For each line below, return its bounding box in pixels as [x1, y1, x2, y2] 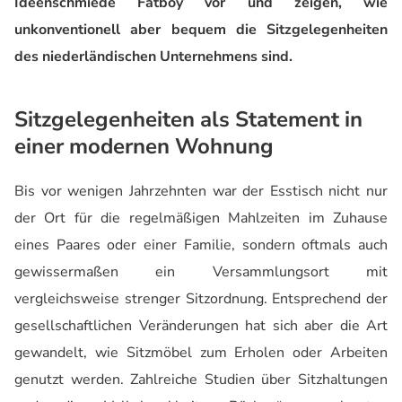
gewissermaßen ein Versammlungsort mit [14, 261, 388, 282]
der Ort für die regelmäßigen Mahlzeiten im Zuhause [14, 207, 388, 228]
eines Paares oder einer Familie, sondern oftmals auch [14, 234, 388, 255]
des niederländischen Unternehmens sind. [14, 46, 293, 66]
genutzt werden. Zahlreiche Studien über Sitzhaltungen [14, 369, 388, 389]
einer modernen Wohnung [14, 131, 274, 161]
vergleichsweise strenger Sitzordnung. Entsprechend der [14, 288, 388, 309]
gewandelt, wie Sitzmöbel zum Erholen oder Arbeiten [14, 342, 388, 363]
